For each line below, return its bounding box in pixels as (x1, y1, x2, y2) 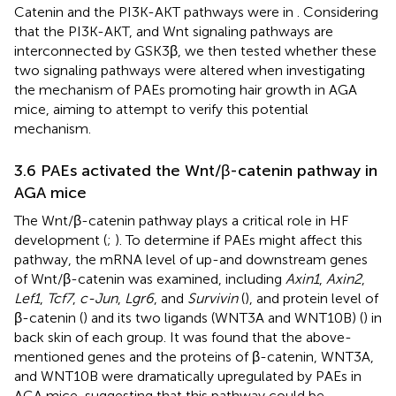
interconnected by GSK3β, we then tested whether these (14, 42, 377, 59)
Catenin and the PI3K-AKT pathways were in (14, 3, 297, 20)
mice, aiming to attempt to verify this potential (14, 100, 308, 118)
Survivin (187, 289, 238, 307)
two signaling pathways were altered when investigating (14, 61, 365, 79)
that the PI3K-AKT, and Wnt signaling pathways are (14, 22, 333, 40)
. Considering (297, 3, 378, 20)
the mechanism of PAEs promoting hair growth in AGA (14, 80, 357, 98)
